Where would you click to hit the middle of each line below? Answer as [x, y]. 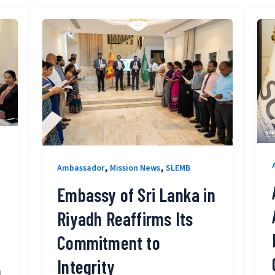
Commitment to [109, 243]
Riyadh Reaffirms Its [125, 219]
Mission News [135, 168]
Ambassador [81, 168]
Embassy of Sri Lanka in [136, 195]
